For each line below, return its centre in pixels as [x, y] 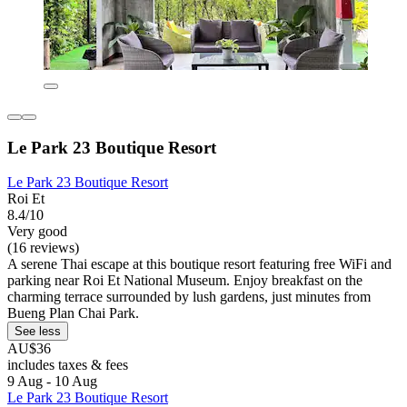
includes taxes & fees [68, 365]
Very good [37, 232]
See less [38, 332]
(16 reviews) [43, 248]
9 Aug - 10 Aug [52, 382]
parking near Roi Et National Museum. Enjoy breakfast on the [185, 281]
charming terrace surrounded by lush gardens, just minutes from [189, 297]
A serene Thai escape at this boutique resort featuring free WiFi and [199, 264]
